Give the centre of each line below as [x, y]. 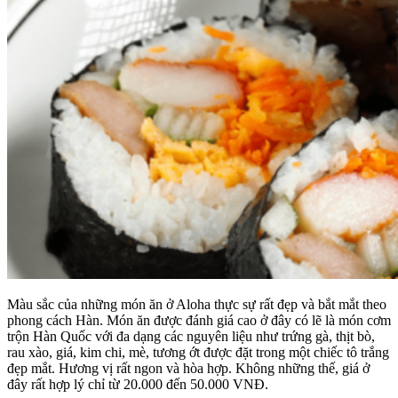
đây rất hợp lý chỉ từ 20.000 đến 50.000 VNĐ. [138, 384]
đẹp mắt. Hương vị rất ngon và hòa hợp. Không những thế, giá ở [188, 368]
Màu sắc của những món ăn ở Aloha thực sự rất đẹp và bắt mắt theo [197, 304]
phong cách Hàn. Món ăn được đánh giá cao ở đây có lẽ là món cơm [199, 320]
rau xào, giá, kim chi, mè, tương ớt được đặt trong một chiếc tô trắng [198, 352]
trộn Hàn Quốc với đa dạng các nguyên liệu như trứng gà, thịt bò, [191, 336]
